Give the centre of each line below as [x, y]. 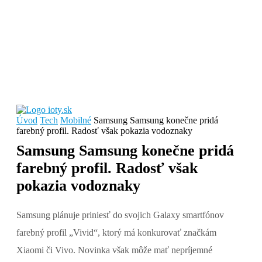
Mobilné [76, 120]
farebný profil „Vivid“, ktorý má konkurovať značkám [116, 232]
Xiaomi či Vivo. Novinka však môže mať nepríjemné [114, 250]
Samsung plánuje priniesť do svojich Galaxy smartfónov [120, 215]
